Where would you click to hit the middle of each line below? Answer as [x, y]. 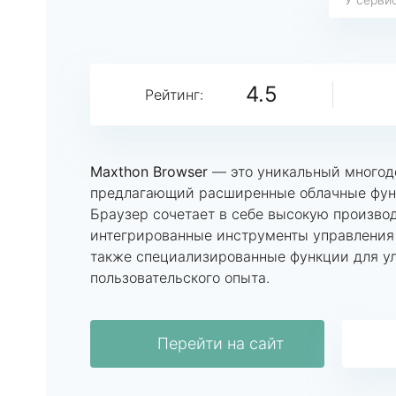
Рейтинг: [174, 95]
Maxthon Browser [149, 171]
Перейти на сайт [221, 343]
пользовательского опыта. [180, 278]
